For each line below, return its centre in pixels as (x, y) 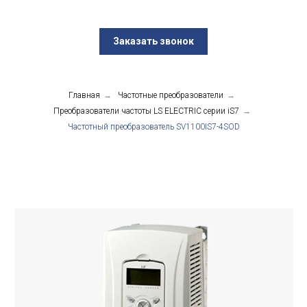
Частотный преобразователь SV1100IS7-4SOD (153, 127)
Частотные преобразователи (171, 96)
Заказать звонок (153, 41)
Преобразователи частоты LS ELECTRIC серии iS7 (146, 111)
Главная (84, 96)
